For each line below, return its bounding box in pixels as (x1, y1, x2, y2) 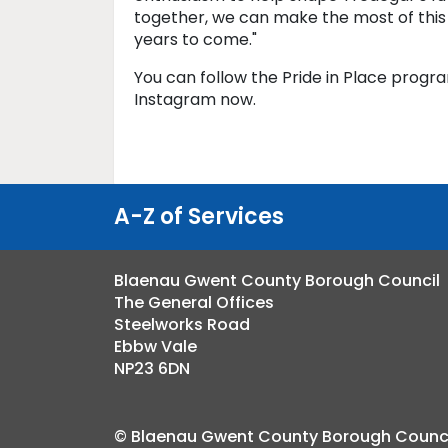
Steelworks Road (114, 313, 250, 336)
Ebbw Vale (114, 335, 197, 358)
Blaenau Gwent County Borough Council (114, 269, 440, 292)
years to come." (134, 28, 257, 51)
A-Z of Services (114, 201, 284, 232)
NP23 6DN (114, 357, 190, 380)
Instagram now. (134, 88, 256, 111)
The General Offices (114, 291, 274, 314)
